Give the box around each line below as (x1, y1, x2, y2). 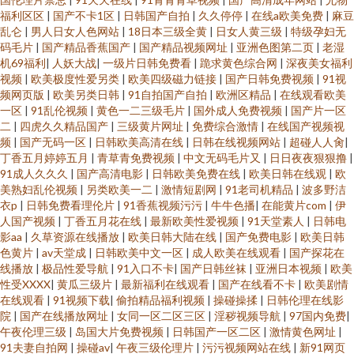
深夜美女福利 (286, 56, 352, 70)
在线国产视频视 (267, 119, 345, 133)
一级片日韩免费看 (103, 56, 194, 70)
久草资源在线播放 (31, 230, 122, 243)
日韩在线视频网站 (192, 135, 283, 149)
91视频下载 (53, 293, 110, 307)
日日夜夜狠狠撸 (269, 151, 349, 164)
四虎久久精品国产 (20, 119, 111, 133)
